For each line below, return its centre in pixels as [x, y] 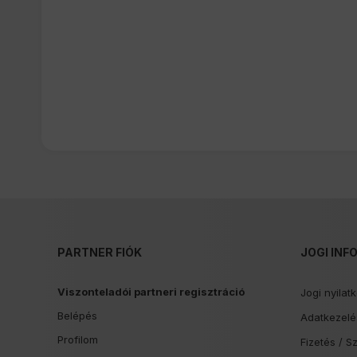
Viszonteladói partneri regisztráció [151, 292]
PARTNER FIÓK [100, 252]
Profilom [78, 339]
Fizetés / [323, 342]
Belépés [77, 316]
